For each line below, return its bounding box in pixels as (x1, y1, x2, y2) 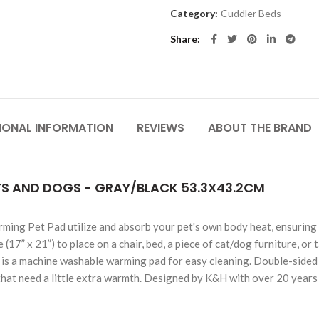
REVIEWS (137, 120, 185, 136)
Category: (170, 7, 220, 19)
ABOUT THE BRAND (208, 120, 313, 136)
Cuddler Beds (221, 7, 281, 19)
